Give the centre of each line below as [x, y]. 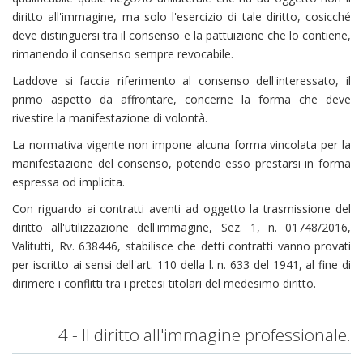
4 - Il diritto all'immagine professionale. [205, 335]
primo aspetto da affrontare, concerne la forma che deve [181, 99]
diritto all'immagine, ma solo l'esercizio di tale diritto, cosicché [181, 17]
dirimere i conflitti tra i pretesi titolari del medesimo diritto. [164, 283]
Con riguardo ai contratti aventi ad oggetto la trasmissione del [181, 209]
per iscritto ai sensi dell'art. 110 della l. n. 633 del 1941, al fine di [181, 265]
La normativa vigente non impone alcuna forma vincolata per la [181, 145]
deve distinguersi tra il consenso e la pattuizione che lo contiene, [181, 35]
